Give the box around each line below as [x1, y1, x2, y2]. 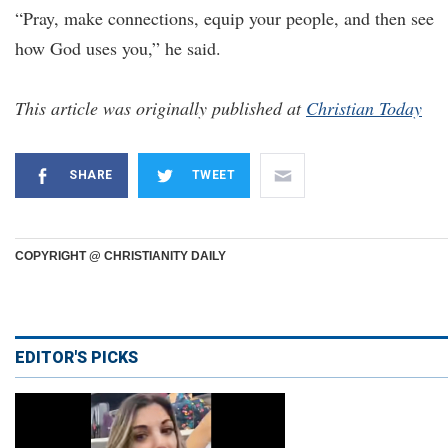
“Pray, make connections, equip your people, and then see [15, 6, 434, 30]
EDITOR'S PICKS [15, 348, 138, 367]
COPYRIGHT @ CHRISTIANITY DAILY [15, 249, 226, 263]
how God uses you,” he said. [15, 36, 221, 60]
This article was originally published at [15, 96, 306, 120]
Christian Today [306, 96, 422, 120]
